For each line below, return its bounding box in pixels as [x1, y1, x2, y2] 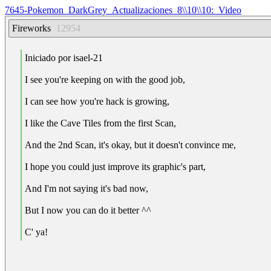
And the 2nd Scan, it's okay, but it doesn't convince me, [25, 140, 236, 150]
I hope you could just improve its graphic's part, [25, 162, 206, 172]
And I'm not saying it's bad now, [25, 183, 148, 194]
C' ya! [25, 227, 48, 237]
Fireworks [12, 23, 51, 33]
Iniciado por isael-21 [25, 53, 103, 63]
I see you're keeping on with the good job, [25, 74, 185, 85]
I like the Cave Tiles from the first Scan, [25, 118, 176, 128]
